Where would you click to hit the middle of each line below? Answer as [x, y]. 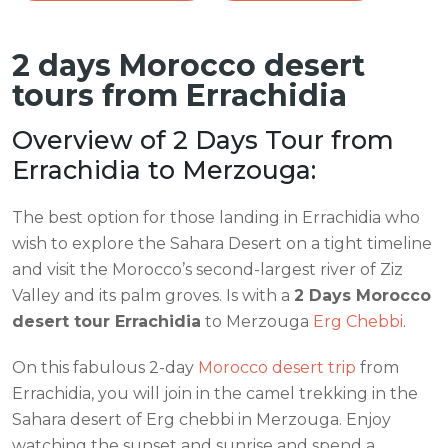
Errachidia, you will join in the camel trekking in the [215, 393]
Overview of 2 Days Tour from [203, 139]
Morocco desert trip [277, 367]
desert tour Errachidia [106, 321]
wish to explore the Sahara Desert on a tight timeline [222, 243]
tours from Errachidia [179, 95]
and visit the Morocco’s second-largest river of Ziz [207, 269]
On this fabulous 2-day [105, 367]
